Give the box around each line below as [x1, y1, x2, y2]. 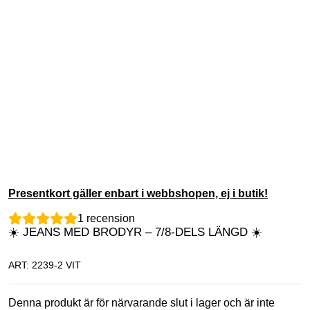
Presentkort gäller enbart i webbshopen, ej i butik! [8, 188, 268, 199]
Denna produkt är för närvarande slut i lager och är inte [8, 296, 275, 309]
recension [84, 212, 135, 225]
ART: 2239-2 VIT [8, 259, 81, 271]
